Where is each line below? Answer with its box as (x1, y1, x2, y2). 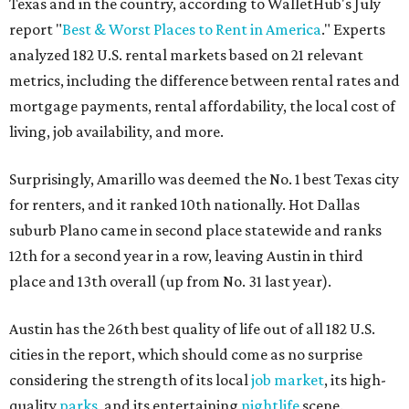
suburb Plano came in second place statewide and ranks (9, 221, 382, 240)
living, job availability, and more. (9, 122, 224, 142)
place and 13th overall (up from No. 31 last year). (9, 272, 331, 291)
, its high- (324, 371, 386, 390)
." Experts (321, 20, 385, 39)
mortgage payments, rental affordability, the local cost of (9, 97, 395, 116)
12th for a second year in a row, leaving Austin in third (9, 246, 363, 266)
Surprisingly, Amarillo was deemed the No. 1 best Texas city (9, 170, 399, 189)
